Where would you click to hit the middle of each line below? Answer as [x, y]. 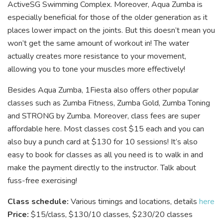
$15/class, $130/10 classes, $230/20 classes [112, 214]
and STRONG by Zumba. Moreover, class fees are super [104, 116]
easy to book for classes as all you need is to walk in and [105, 155]
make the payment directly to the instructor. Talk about [102, 167]
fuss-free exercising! [42, 180]
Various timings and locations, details [134, 201]
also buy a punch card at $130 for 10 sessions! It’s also [103, 142]
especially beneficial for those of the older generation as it [108, 17]
